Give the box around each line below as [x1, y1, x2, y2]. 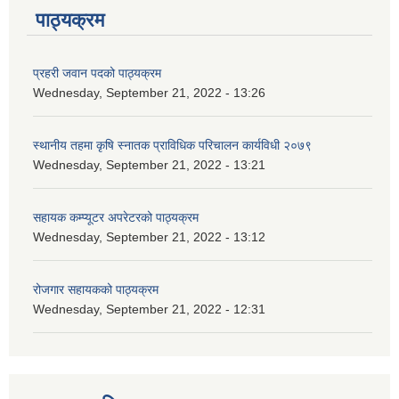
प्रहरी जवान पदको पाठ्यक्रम [33, 66, 161, 81]
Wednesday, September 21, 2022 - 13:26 [33, 85, 265, 101]
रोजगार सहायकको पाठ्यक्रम [33, 282, 159, 297]
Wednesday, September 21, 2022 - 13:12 [33, 230, 265, 245]
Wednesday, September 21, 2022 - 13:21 [33, 158, 265, 173]
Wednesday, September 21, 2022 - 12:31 [33, 302, 265, 317]
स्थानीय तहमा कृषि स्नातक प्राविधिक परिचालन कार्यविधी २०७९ [33, 138, 312, 153]
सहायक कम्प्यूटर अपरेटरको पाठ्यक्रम [33, 210, 199, 225]
